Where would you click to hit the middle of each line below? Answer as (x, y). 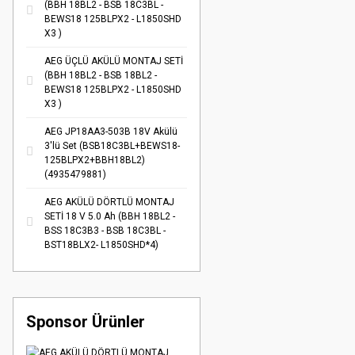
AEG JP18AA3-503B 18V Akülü (111, 132)
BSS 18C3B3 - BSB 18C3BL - (105, 231)
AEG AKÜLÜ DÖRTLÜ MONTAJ (109, 202)
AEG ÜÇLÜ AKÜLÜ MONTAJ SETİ (114, 61)
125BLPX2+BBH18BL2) (95, 160)
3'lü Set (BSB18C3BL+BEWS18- (112, 146)
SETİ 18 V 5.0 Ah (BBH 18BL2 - (110, 216)
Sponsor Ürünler (86, 322)
